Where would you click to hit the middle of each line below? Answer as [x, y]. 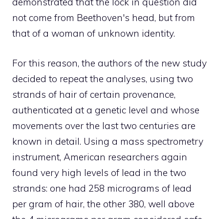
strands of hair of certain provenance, [94, 94]
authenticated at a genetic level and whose [106, 110]
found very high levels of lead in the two [99, 172]
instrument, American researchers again [100, 157]
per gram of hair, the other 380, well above [103, 204]
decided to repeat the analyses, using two [103, 78]
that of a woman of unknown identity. [94, 33]
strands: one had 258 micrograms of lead [102, 188]
